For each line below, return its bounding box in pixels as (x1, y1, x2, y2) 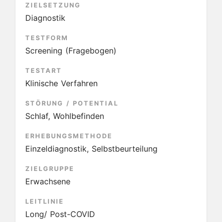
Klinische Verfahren (25, 78, 98, 88)
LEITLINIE (25, 198, 64, 205)
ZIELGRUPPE (25, 165, 74, 172)
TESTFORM (25, 34, 68, 42)
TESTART (25, 67, 62, 74)
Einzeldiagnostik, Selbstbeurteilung (25, 144, 158, 154)
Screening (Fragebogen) (25, 46, 116, 55)
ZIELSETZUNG (25, 1, 81, 9)
